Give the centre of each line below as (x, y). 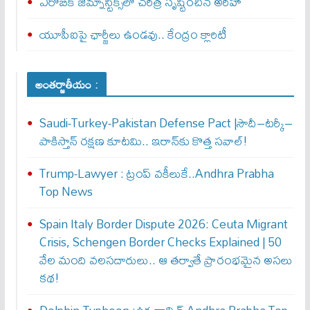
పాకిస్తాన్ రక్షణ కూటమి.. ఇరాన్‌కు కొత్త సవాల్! (143, 140)
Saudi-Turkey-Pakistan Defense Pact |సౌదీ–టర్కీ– (166, 122)
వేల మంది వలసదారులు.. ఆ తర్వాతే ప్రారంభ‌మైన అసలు (166, 259)
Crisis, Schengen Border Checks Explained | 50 (160, 241)
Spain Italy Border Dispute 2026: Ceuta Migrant (163, 224)
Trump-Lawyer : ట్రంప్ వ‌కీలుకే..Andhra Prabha (156, 173)
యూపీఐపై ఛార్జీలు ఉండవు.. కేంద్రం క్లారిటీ (133, 34)
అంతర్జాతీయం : (66, 84)
